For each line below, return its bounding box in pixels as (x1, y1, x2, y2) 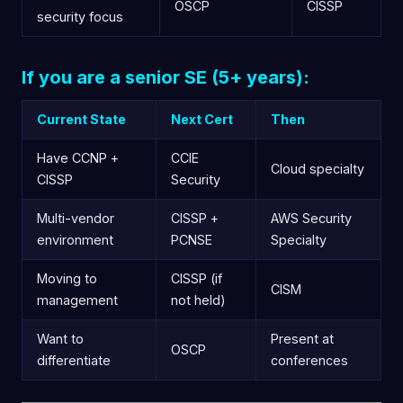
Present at (271, 330, 334, 346)
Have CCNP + (37, 149, 119, 166)
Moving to (37, 270, 97, 286)
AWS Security (271, 210, 352, 226)
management (37, 291, 118, 308)
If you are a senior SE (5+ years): (22, 66, 309, 88)
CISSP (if (171, 270, 222, 286)
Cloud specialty (271, 160, 364, 176)
